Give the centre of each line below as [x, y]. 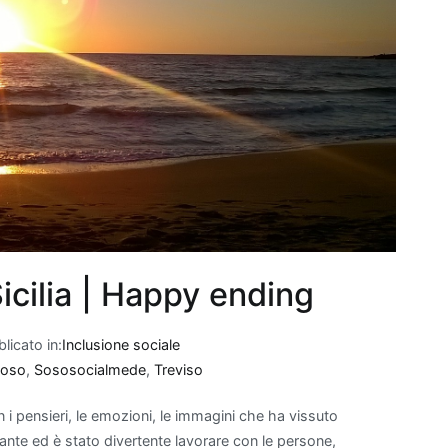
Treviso [178, 369]
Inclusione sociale [121, 344]
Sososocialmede [90, 369]
